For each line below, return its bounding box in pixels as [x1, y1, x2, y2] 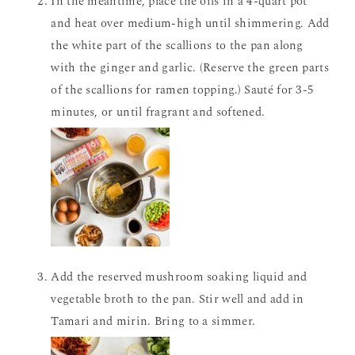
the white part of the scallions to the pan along [51, 36, 303, 55]
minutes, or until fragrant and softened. [51, 103, 265, 121]
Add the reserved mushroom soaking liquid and [51, 268, 307, 286]
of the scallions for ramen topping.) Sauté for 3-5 [51, 81, 315, 99]
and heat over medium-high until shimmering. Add [51, 14, 330, 32]
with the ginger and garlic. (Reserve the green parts [51, 59, 329, 77]
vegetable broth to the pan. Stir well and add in [51, 290, 304, 308]
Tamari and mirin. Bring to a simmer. [51, 312, 256, 330]
